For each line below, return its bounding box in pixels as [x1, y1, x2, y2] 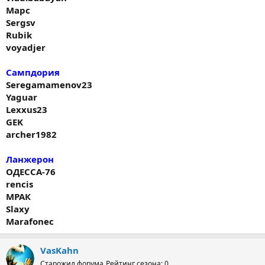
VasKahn [40, 244, 79, 256]
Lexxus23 [6, 103, 47, 115]
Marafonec [6, 215, 54, 227]
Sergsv [6, 16, 35, 28]
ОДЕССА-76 [6, 165, 56, 177]
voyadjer [6, 41, 46, 53]
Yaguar [6, 91, 37, 103]
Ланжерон [6, 153, 54, 165]
